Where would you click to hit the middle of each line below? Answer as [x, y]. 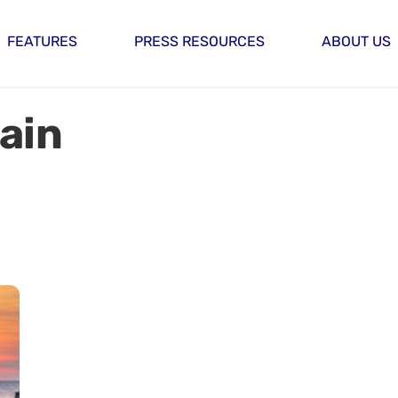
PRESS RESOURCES [199, 42]
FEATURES [42, 42]
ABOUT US [356, 42]
